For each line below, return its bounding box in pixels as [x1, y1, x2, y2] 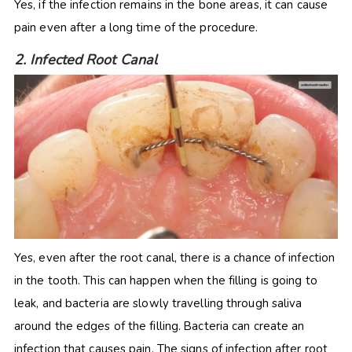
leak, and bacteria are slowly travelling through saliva [13, 295, 302, 311]
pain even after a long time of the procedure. [13, 19, 258, 35]
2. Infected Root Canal [13, 49, 158, 69]
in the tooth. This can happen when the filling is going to [13, 272, 317, 288]
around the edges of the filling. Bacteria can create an [13, 317, 305, 334]
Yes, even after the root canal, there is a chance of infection [13, 249, 335, 266]
